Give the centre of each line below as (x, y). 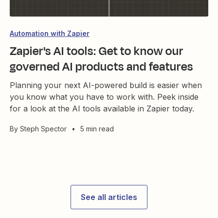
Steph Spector (43, 128)
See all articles (109, 197)
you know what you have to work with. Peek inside (104, 97)
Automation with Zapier (50, 33)
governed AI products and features (101, 66)
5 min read (97, 128)
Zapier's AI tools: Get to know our (97, 51)
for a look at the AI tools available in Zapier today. (102, 108)
